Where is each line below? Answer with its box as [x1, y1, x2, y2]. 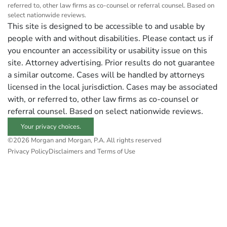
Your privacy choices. [20, 122, 81, 131]
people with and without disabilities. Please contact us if [8, 33, 213, 45]
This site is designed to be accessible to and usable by [8, 21, 205, 32]
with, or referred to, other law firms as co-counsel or [8, 94, 199, 105]
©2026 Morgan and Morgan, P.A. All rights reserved [8, 135, 162, 145]
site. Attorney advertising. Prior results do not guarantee [8, 57, 215, 69]
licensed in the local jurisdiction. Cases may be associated [8, 82, 217, 93]
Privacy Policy [8, 146, 49, 156]
